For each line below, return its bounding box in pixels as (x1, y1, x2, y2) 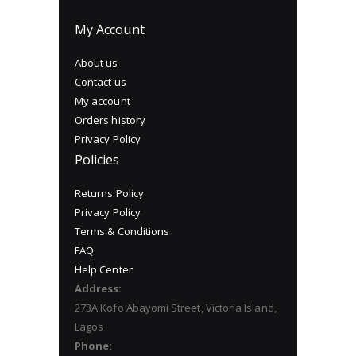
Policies (75, 151, 120, 169)
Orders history (75, 113, 145, 128)
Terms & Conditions (75, 224, 170, 239)
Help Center (75, 262, 133, 277)
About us (75, 56, 118, 71)
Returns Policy (75, 186, 144, 201)
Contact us (75, 75, 126, 90)
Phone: (75, 339, 113, 354)
